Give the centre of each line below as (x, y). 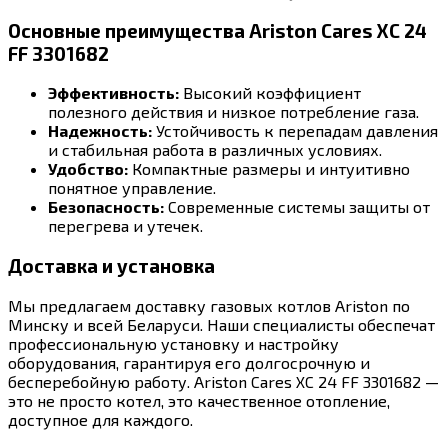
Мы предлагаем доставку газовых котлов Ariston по (209, 305)
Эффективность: (113, 93)
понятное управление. (132, 188)
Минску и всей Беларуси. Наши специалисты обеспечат (221, 324)
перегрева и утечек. (125, 226)
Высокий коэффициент (270, 93)
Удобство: (88, 169)
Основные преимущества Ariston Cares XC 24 (217, 30)
